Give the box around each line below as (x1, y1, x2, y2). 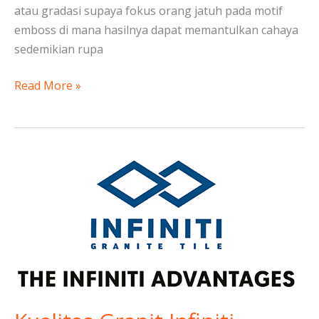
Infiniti (14, 196, 48, 212)
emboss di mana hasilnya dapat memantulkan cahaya (14, 22, 298, 38)
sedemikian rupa (14, 41, 103, 58)
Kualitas (14, 157, 56, 174)
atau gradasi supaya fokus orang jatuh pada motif (14, 3, 283, 19)
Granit (14, 177, 47, 193)
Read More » (14, 78, 81, 94)
